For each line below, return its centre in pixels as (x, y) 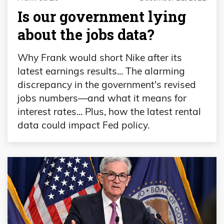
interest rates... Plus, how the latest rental (109, 111)
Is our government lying (102, 17)
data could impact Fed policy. (83, 125)
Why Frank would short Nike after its (100, 57)
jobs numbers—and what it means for (102, 98)
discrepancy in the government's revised (107, 84)
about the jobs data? (86, 35)
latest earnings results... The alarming (101, 71)
